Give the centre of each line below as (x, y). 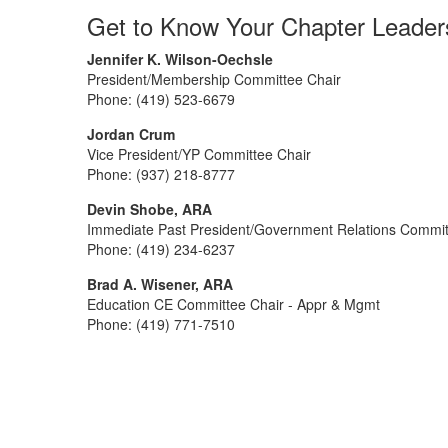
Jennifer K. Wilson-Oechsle (180, 59)
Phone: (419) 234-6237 (161, 249)
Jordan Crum (131, 134)
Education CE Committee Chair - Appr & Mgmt (233, 304)
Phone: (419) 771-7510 (161, 324)
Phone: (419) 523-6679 (161, 99)
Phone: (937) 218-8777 (161, 174)
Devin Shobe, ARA (149, 209)
